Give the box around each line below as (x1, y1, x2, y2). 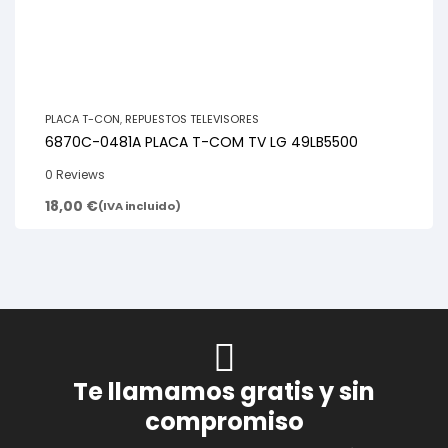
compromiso (144, 405, 304, 439)
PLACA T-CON (45, 111, 120, 128)
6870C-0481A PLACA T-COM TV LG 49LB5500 (45, 132, 358, 153)
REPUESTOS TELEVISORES (125, 111, 259, 128)
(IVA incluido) (98, 197, 181, 214)
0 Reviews (45, 166, 105, 184)
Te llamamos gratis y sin (73, 375, 375, 409)
